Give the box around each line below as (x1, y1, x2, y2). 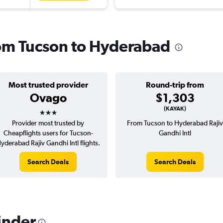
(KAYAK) (164, 105, 186, 112)
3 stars (38, 102, 75, 116)
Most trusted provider (8, 80, 88, 90)
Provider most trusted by (12, 119, 84, 127)
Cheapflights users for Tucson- (3, 129, 93, 137)
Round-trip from (146, 80, 204, 90)
